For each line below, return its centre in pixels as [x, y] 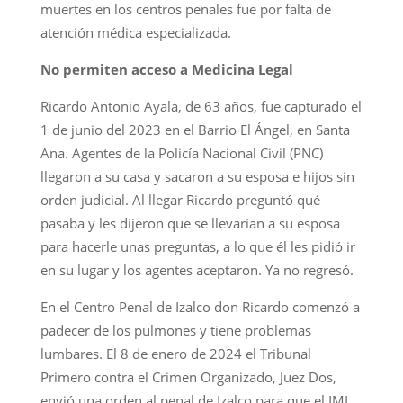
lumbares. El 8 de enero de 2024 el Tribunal [175, 354]
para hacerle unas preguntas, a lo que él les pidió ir [197, 247]
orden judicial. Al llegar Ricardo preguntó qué [180, 200]
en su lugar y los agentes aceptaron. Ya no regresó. [197, 270]
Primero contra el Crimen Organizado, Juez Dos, [188, 377]
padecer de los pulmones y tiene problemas [175, 331]
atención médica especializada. [135, 33]
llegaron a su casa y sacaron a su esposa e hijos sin [197, 177]
